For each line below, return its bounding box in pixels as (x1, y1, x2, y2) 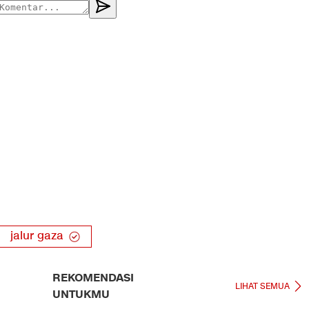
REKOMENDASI (52, 270, 134, 286)
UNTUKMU (52, 286, 110, 302)
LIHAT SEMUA (235, 279, 290, 292)
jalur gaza (10, 228, 63, 243)
